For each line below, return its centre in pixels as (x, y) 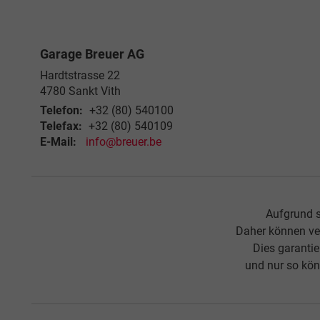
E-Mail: (58, 142)
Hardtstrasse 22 (80, 76)
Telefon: (61, 111)
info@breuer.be (124, 142)
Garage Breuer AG (92, 54)
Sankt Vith (95, 91)
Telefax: (61, 126)
